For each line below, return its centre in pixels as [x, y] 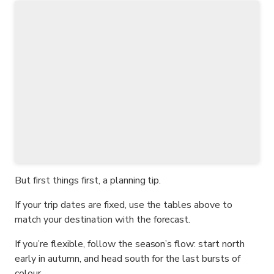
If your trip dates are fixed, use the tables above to [124, 205]
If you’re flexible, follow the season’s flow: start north [130, 244]
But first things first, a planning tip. [88, 180]
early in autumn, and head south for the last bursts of [128, 258]
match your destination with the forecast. [103, 219]
